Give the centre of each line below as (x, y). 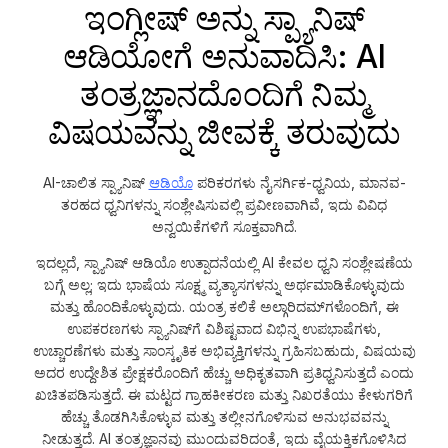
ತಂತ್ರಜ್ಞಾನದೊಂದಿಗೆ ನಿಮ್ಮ (224, 94)
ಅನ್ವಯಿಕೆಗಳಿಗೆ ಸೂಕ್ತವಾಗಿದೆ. (224, 226)
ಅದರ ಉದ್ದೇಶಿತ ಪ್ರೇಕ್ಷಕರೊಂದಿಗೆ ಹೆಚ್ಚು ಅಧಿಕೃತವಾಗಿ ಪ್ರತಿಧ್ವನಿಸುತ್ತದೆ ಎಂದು (224, 372)
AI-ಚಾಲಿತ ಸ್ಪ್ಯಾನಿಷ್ (95, 182)
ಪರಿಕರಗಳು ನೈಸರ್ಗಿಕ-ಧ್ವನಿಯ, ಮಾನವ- (299, 182)
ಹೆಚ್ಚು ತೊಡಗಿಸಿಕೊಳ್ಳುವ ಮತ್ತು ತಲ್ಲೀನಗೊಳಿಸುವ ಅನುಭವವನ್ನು (224, 416)
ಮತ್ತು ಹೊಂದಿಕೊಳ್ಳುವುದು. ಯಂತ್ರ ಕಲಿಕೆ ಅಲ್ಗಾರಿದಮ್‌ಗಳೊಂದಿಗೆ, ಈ (224, 306)
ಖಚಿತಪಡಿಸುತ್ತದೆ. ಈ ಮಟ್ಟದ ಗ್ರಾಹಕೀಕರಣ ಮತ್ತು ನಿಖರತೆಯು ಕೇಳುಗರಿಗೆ (224, 394)
